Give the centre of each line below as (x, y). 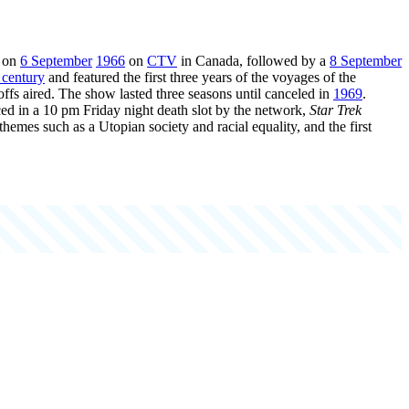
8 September (366, 60)
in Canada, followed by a (253, 60)
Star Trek (336, 110)
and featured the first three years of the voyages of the (200, 77)
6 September (56, 60)
